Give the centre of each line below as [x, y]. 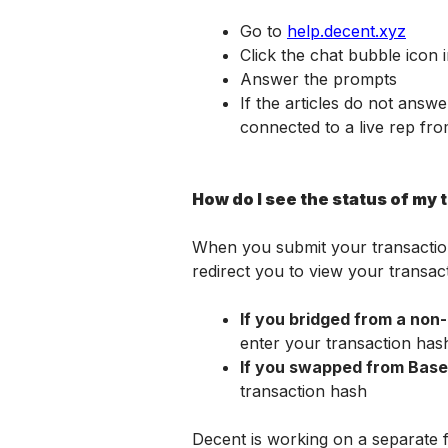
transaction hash [303, 391]
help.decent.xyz [346, 31]
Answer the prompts [318, 79]
